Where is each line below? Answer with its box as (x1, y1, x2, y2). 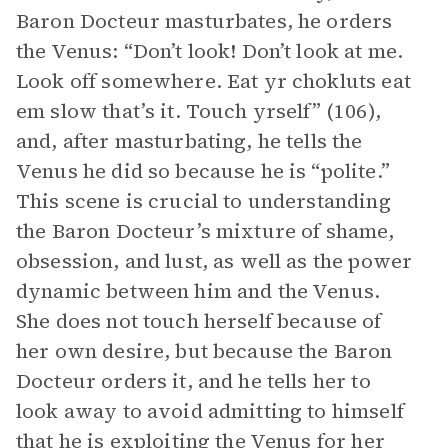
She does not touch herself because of (16, 307, 382, 335)
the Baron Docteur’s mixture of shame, (16, 217, 395, 245)
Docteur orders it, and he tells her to (16, 367, 371, 395)
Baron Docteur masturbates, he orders (16, 7, 393, 35)
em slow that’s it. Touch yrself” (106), (16, 97, 381, 125)
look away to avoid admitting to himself (16, 397, 404, 425)
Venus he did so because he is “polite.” (16, 157, 390, 185)
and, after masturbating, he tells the (16, 127, 363, 155)
